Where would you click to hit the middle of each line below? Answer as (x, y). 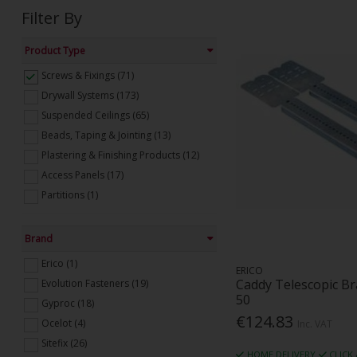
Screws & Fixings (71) (87, 75)
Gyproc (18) (67, 304)
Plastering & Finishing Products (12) (120, 155)
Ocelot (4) (63, 324)
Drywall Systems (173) (90, 95)
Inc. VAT (315, 324)
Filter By (51, 18)
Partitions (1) (69, 195)
